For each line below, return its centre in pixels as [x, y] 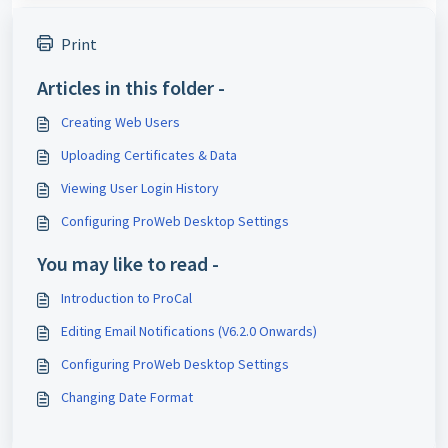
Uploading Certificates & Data [149, 155]
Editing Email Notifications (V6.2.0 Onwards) [189, 331]
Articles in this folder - [131, 87]
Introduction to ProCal [126, 298]
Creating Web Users [120, 122]
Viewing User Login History [140, 188]
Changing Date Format [127, 397]
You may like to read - [128, 263]
